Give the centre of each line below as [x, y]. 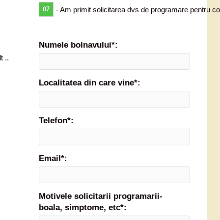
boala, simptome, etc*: [82, 207]
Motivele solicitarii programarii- [100, 196]
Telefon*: [56, 120]
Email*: [53, 158]
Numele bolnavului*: [78, 45]
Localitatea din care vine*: [89, 82]
